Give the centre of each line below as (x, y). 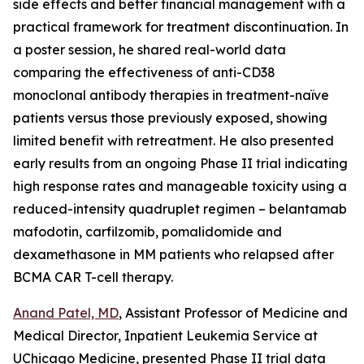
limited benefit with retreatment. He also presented (173, 141)
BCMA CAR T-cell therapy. (93, 277)
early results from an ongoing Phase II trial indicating (180, 163)
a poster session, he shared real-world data (149, 50)
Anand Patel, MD (66, 313)
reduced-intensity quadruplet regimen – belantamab (180, 209)
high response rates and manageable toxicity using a (180, 186)
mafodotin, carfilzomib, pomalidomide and (147, 232)
